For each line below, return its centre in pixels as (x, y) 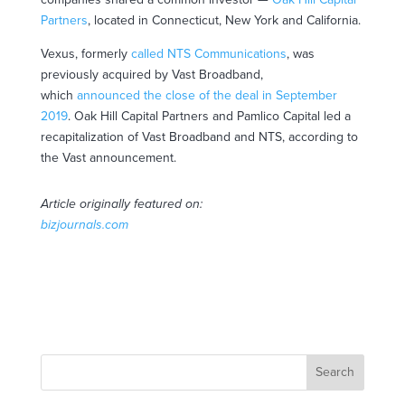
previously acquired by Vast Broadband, (151, 74)
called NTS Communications (208, 53)
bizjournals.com (84, 224)
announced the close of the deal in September (207, 95)
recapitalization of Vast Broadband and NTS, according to (199, 137)
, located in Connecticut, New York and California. (224, 20)
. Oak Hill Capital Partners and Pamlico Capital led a (209, 116)
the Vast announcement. (108, 157)
